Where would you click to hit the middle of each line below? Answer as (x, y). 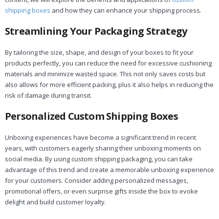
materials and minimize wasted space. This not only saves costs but (105, 74)
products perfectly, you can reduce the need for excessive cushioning (108, 63)
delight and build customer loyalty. (55, 202)
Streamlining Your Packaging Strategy (96, 31)
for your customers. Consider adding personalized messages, (97, 181)
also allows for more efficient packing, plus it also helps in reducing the (109, 85)
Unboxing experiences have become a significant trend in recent (100, 138)
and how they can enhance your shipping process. (126, 11)
